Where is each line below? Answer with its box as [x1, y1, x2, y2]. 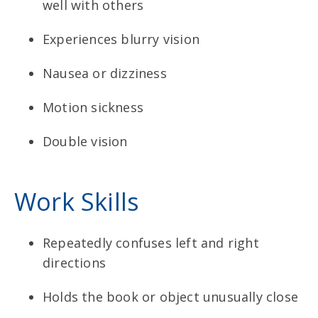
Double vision [43, 132, 128, 150]
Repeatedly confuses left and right [43, 234, 259, 251]
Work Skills [14, 185, 140, 218]
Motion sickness [43, 98, 143, 116]
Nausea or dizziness [43, 64, 167, 82]
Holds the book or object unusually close [43, 287, 298, 305]
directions [43, 253, 106, 271]
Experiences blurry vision [43, 30, 199, 48]
